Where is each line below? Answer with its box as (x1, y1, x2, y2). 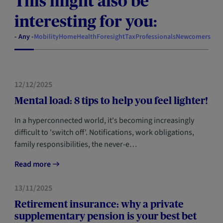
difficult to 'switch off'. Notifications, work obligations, (14, 127, 194, 138)
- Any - (14, 32, 34, 42)
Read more (14, 159, 52, 170)
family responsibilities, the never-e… (14, 139, 137, 150)
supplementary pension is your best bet (14, 211, 197, 222)
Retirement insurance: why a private (14, 199, 184, 210)
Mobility (33, 32, 59, 42)
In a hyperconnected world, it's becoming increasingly (14, 115, 194, 126)
